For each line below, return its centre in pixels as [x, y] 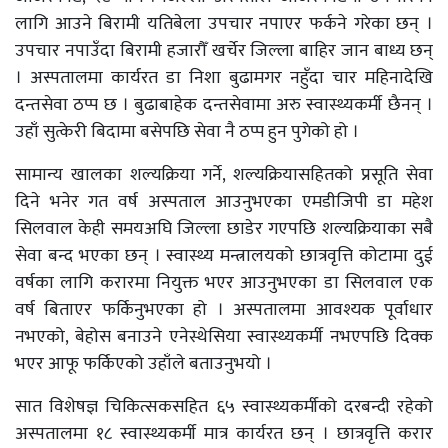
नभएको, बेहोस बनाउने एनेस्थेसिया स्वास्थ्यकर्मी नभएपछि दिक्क [224, 337]
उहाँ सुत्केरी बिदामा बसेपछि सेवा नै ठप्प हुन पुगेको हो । [187, 132]
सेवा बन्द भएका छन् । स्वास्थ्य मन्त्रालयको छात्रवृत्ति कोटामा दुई [224, 256]
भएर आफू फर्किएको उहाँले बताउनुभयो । [143, 364]
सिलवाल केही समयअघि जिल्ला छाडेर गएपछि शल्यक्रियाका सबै [224, 229]
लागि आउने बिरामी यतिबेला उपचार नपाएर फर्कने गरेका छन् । [224, 24]
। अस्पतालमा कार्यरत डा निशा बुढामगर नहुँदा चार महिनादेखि [224, 78]
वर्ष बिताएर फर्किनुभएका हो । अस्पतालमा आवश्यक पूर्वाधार [224, 310]
